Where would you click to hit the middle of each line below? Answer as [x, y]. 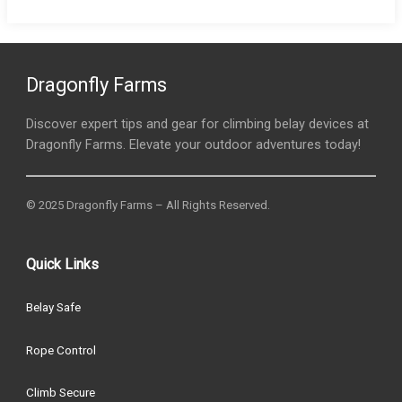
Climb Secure [61, 393]
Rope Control [61, 350]
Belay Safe [54, 307]
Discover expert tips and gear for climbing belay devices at [198, 123]
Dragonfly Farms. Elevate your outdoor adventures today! [194, 144]
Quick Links [63, 265]
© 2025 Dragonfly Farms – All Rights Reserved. [149, 205]
